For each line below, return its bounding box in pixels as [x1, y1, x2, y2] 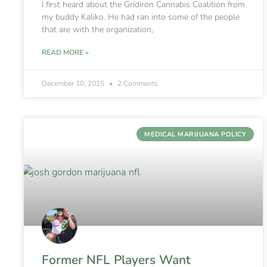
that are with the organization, [42, 23, 153, 35]
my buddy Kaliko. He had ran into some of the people [42, 11, 240, 23]
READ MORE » [42, 47, 89, 57]
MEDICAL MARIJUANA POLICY [144, 129, 247, 139]
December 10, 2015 [42, 78, 106, 88]
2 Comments [116, 78, 158, 88]
